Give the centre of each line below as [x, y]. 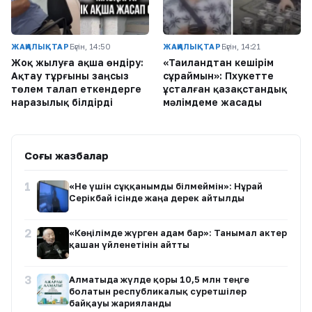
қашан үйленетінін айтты [129, 244]
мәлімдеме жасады [212, 102]
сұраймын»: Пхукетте [218, 75]
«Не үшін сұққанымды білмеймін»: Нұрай [166, 186]
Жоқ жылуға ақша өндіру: [77, 62]
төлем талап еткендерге [76, 88]
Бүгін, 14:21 [241, 46]
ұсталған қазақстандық [225, 88]
